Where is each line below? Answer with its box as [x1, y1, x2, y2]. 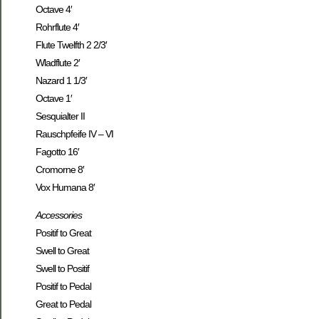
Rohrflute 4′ [36, 21, 79, 33]
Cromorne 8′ [36, 163, 84, 175]
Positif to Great [36, 227, 91, 239]
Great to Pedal [36, 298, 91, 310]
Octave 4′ [36, 3, 72, 15]
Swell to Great [36, 245, 89, 257]
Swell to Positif [36, 263, 89, 275]
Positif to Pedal [36, 281, 91, 293]
